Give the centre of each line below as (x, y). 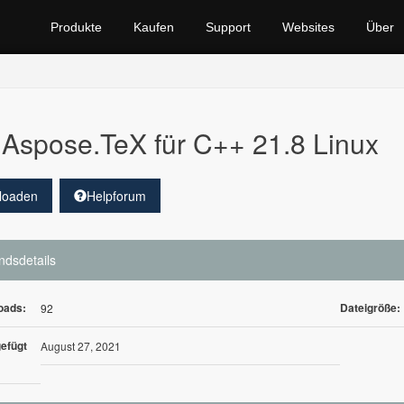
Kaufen (154, 27)
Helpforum (116, 196)
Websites (308, 27)
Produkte (76, 27)
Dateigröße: (371, 308)
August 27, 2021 (80, 346)
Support (228, 27)
